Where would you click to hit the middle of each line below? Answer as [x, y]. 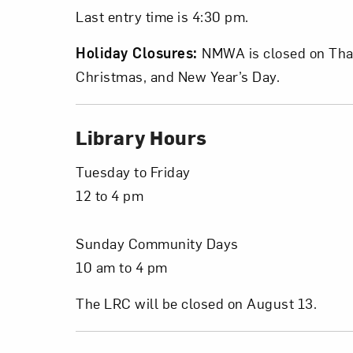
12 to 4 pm [110, 195]
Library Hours [141, 137]
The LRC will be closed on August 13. [196, 303]
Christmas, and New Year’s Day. [178, 76]
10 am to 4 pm [122, 267]
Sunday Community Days [157, 243]
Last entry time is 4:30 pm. [162, 16]
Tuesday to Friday [133, 171]
